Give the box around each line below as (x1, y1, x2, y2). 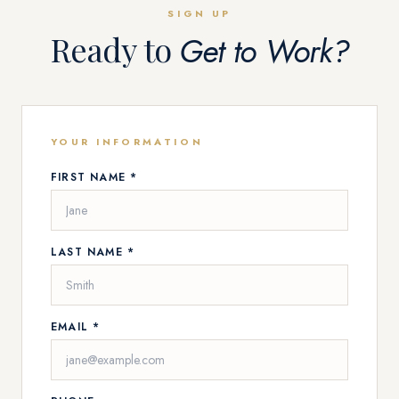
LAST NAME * (51, 244, 135, 260)
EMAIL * (51, 319, 101, 335)
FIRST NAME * (51, 169, 138, 185)
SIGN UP (167, 6, 232, 20)
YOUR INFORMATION (51, 134, 203, 149)
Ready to (51, 28, 179, 70)
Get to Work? (178, 28, 348, 75)
